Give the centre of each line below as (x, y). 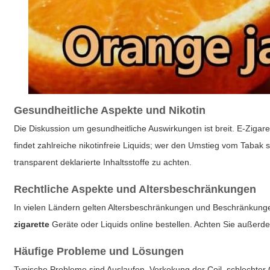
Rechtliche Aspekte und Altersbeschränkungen (135, 189)
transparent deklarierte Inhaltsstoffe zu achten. (103, 162)
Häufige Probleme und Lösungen (99, 251)
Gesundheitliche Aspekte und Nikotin (110, 110)
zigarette (32, 224)
